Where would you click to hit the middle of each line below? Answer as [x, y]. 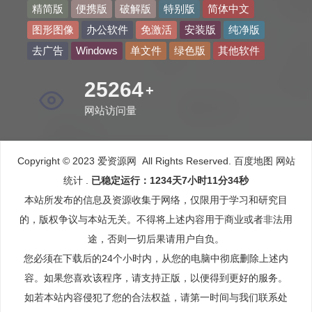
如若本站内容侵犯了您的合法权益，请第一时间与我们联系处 [156, 298]
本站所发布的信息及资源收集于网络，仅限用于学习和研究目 [156, 200]
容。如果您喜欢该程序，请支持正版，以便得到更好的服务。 [156, 278]
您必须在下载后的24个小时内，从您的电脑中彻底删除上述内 [156, 259]
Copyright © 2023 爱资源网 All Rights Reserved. [124, 161]
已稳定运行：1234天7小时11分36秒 [170, 181]
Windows [96, 51]
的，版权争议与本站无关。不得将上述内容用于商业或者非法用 [156, 220]
